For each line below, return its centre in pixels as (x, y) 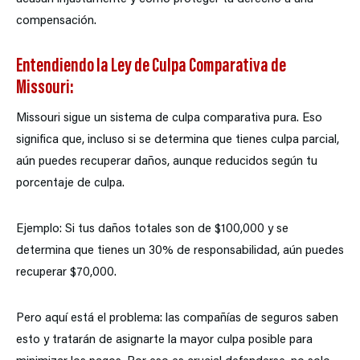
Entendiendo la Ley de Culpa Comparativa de (151, 67)
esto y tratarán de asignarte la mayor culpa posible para (164, 341)
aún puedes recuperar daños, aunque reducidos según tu (167, 162)
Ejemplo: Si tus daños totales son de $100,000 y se (152, 230)
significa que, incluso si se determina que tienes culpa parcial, (178, 141)
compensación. (56, 22)
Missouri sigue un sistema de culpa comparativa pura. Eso (169, 119)
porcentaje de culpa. (70, 184)
